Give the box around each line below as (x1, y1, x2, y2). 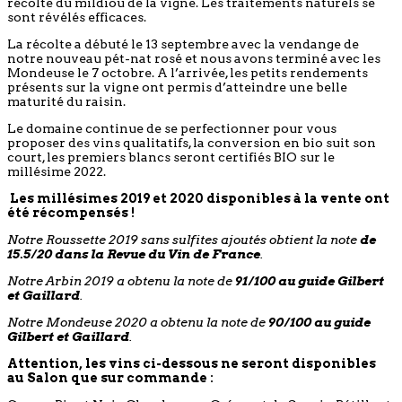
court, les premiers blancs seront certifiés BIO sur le (7, 149, 335, 164)
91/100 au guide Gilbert (235, 273, 384, 288)
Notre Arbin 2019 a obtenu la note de (7, 273, 235, 288)
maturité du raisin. (7, 93, 126, 109)
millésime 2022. (7, 163, 106, 179)
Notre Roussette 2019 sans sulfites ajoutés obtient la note (7, 232, 360, 247)
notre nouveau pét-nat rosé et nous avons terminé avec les (7, 50, 380, 66)
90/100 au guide (268, 314, 371, 329)
